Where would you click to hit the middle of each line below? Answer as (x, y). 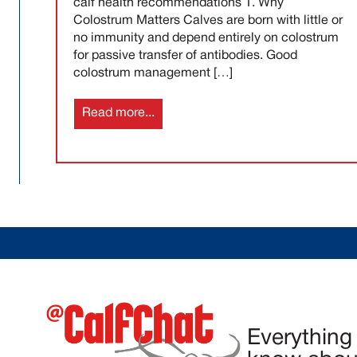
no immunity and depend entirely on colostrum (206, 38)
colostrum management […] (153, 73)
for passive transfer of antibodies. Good (185, 55)
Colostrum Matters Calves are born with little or (208, 20)
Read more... (118, 114)
